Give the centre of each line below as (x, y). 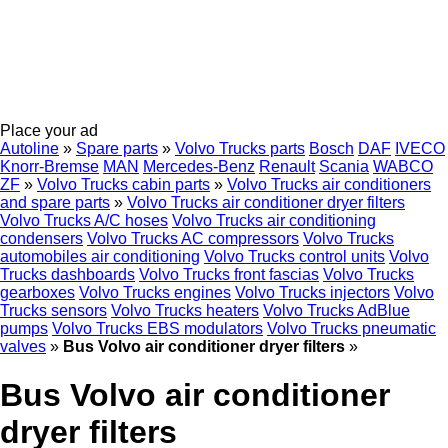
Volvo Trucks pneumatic (351, 328)
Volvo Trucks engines (155, 292)
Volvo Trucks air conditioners (329, 184)
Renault (287, 166)
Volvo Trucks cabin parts (123, 184)
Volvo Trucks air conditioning (274, 220)
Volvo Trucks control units (294, 256)
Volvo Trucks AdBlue (336, 310)
